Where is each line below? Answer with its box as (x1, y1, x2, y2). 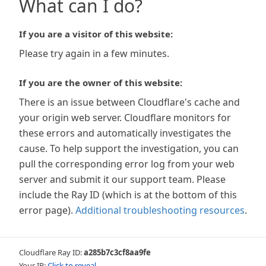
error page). (19, 204, 73, 217)
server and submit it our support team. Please (19, 173, 226, 186)
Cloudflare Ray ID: (19, 247, 84, 258)
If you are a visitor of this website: (19, 28, 173, 40)
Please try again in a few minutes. (19, 47, 169, 60)
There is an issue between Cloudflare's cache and (19, 96, 240, 109)
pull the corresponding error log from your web (19, 157, 235, 170)
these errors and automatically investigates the (19, 126, 231, 140)
